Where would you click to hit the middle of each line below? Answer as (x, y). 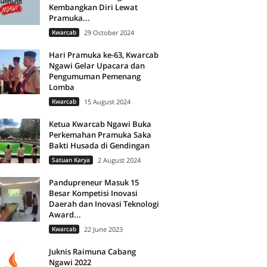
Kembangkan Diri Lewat (93, 7)
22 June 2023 (103, 229)
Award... (65, 215)
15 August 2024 (107, 102)
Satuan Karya (71, 160)
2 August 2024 (119, 160)
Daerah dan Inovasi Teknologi (104, 204)
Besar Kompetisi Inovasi (93, 193)
